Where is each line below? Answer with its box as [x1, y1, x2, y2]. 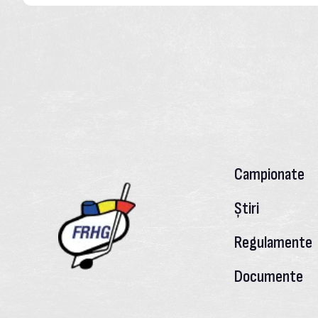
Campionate [234, 164, 305, 185]
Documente [234, 266, 303, 287]
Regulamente [234, 232, 312, 253]
